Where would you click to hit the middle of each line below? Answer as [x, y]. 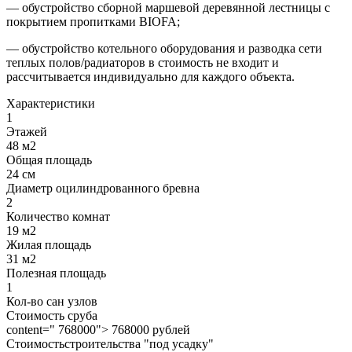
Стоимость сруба [52, 316]
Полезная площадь [56, 273]
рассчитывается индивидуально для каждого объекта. [150, 77]
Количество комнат [58, 217]
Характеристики [51, 104]
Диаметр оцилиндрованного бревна [103, 189]
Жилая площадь [49, 245]
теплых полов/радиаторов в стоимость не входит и [143, 63]
